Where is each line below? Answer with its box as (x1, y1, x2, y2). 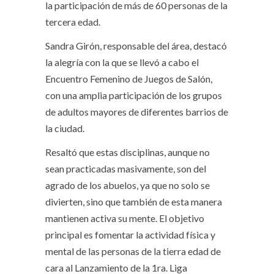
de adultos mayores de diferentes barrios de (45, 106, 228, 117)
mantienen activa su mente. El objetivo (45, 212, 204, 224)
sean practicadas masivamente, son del (45, 163, 206, 174)
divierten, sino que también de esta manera (45, 196, 222, 207)
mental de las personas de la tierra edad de (45, 245, 221, 257)
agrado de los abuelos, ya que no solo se (45, 179, 210, 191)
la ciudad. (45, 122, 84, 134)
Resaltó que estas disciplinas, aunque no (45, 146, 210, 158)
